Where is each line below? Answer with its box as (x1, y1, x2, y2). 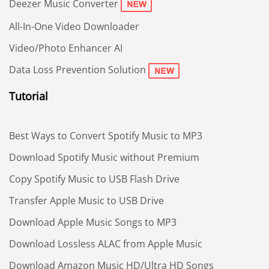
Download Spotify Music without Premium (9, 151, 199, 165)
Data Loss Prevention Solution (9, 63, 146, 77)
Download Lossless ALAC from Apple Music (9, 237, 202, 251)
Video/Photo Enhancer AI (9, 41, 122, 55)
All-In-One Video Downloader (9, 20, 139, 34)
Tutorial (9, 89, 48, 104)
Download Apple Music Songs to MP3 (9, 216, 177, 229)
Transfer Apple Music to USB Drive (9, 194, 164, 208)
